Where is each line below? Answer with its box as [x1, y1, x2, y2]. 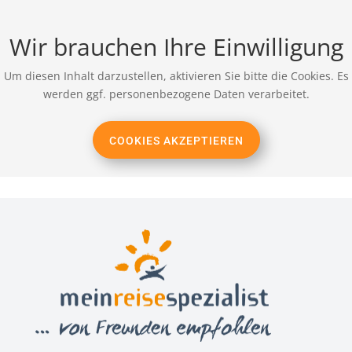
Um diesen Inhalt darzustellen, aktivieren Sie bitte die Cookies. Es [3, 68, 349, 83]
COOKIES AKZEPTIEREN [108, 134, 244, 147]
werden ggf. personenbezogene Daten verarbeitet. [42, 86, 310, 101]
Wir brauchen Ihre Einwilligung [9, 30, 343, 63]
